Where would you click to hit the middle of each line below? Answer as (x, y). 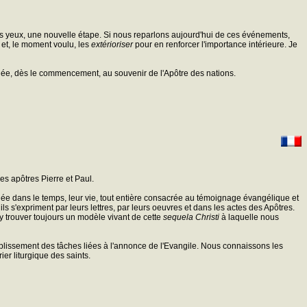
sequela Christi (191, 217)
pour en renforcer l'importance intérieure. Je (215, 44)
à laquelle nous (249, 217)
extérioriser (112, 44)
